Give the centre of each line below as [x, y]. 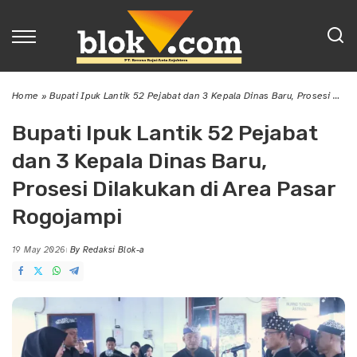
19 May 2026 [39, 250]
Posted [80, 256]
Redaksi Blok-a [114, 250]
